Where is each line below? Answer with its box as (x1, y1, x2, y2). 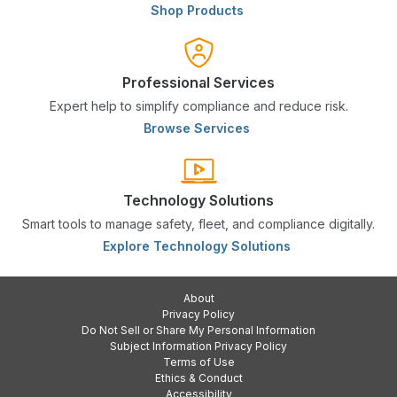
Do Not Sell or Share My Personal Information (82, 323, 315, 338)
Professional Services (122, 74, 275, 92)
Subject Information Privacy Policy (110, 339, 287, 354)
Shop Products (150, 3, 247, 19)
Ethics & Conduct (154, 371, 243, 385)
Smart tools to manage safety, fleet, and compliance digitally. (22, 216, 375, 232)
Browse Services (144, 121, 253, 136)
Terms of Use (162, 355, 235, 370)
